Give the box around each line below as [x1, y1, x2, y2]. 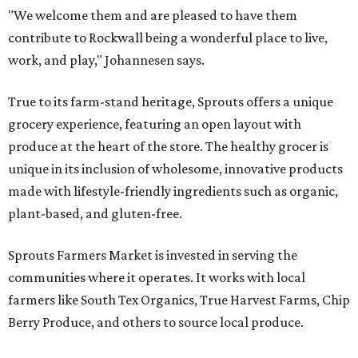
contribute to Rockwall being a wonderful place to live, [8, 30, 328, 46]
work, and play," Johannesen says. [8, 52, 205, 68]
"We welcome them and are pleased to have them [8, 7, 297, 23]
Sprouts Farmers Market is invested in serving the [8, 247, 297, 263]
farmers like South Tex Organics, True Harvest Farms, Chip [8, 292, 350, 308]
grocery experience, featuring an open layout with [8, 116, 301, 132]
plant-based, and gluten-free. [8, 205, 182, 221]
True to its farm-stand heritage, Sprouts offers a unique [8, 93, 333, 109]
